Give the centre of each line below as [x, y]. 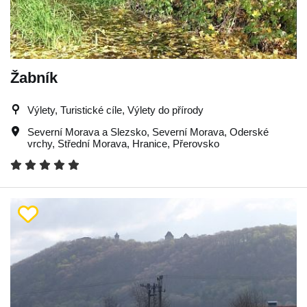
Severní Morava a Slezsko [87, 132]
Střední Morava [92, 143]
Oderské [249, 132]
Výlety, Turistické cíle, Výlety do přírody [115, 110]
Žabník [34, 77]
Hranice [150, 143]
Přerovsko [196, 143]
